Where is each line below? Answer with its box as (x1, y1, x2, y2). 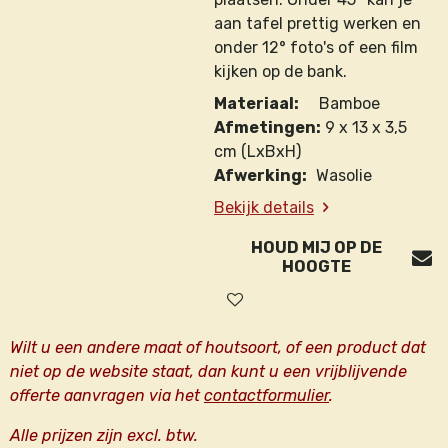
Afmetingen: (214, 118, 321, 137)
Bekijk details (214, 198, 314, 217)
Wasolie (316, 166, 372, 185)
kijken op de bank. (214, 62, 351, 81)
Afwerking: (214, 166, 316, 185)
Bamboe (299, 94, 380, 113)
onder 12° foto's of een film (214, 38, 418, 57)
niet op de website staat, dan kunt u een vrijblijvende (10, 362, 407, 381)
